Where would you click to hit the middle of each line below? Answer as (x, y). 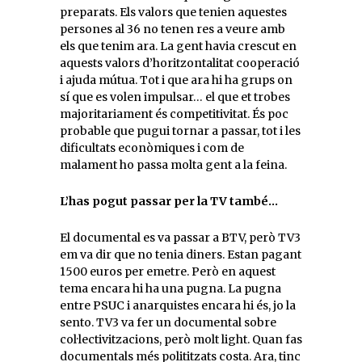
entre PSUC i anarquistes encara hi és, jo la (178, 305)
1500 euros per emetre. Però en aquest (168, 271)
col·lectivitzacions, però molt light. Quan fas (181, 339)
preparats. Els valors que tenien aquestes (173, 12)
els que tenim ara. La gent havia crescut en (178, 46)
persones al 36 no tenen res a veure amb (173, 29)
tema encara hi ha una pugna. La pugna (170, 288)
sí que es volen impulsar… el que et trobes (175, 97)
